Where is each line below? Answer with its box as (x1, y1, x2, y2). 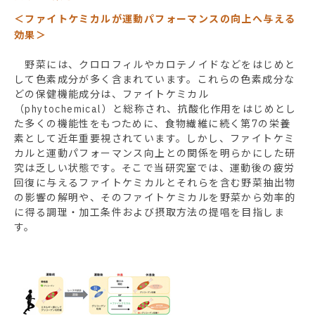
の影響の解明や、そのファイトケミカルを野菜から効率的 (14, 191, 296, 205)
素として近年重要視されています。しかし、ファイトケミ (14, 132, 295, 146)
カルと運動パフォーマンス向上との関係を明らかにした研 (14, 147, 296, 160)
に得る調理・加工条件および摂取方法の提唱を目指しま (14, 206, 285, 219)
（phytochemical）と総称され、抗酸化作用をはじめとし (14, 103, 297, 116)
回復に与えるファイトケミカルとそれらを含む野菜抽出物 (14, 176, 296, 190)
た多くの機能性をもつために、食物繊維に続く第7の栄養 (14, 117, 291, 131)
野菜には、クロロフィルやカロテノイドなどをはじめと (14, 58, 296, 72)
